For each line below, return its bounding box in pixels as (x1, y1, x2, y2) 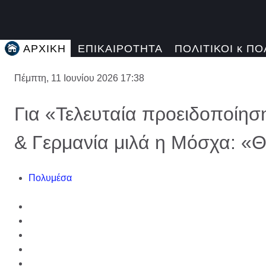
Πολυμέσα (28, 172, 72, 183)
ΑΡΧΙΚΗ (23, 42, 66, 55)
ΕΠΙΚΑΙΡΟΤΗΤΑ (78, 42, 163, 55)
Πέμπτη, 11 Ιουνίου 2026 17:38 (14, 72, 144, 83)
